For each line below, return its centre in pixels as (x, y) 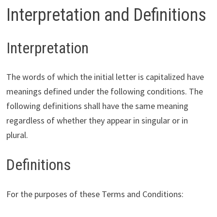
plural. (17, 135)
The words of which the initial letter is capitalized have (105, 77)
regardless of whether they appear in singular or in (97, 121)
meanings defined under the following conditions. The (104, 92)
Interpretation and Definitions (106, 15)
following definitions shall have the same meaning (97, 106)
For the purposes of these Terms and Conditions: (95, 194)
